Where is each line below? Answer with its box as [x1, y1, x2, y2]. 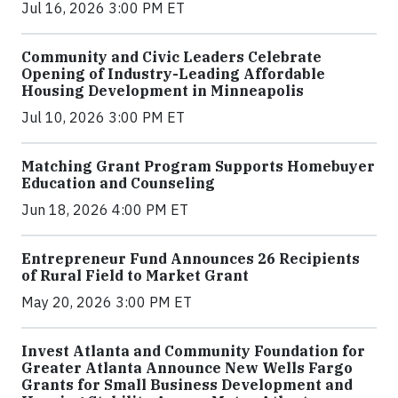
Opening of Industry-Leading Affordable [21, 64, 325, 83]
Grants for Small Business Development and [21, 375, 353, 394]
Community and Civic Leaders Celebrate [21, 47, 322, 66]
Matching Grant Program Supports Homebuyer [21, 156, 375, 175]
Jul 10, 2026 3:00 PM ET [21, 107, 185, 126]
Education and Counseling [21, 173, 215, 192]
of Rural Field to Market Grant [21, 266, 249, 284]
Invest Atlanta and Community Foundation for [21, 341, 365, 360]
